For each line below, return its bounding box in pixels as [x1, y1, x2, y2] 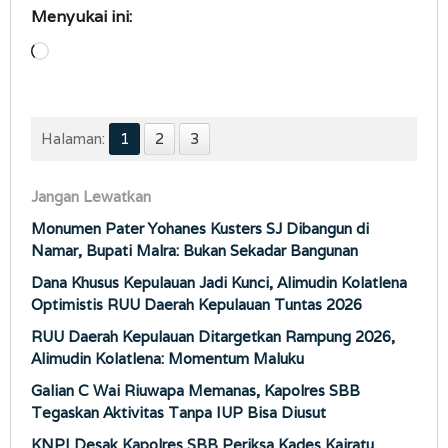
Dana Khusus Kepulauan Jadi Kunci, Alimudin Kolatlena [31, 273, 407, 293]
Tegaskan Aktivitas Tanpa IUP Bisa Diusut [31, 403, 326, 423]
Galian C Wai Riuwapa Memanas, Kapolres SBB [31, 381, 360, 401]
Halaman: [41, 129, 105, 149]
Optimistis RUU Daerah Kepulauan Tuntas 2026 [31, 295, 362, 315]
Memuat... [48, 43, 116, 63]
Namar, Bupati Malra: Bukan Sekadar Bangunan [31, 241, 358, 261]
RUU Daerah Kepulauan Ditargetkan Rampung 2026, [31, 327, 395, 347]
